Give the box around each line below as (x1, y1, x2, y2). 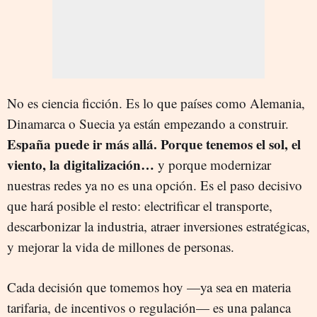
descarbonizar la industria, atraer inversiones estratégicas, (7, 217, 310, 235)
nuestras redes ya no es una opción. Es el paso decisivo (7, 176, 302, 194)
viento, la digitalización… (7, 155, 154, 174)
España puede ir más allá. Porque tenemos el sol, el (7, 134, 301, 154)
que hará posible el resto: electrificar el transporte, (7, 197, 272, 214)
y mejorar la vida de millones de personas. (7, 238, 234, 255)
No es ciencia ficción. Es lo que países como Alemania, (7, 94, 305, 112)
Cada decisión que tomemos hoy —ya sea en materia (7, 278, 291, 296)
